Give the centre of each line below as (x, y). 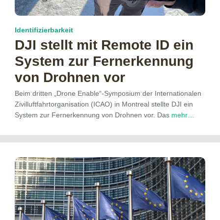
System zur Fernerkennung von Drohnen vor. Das (93, 115)
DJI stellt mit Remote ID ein (104, 45)
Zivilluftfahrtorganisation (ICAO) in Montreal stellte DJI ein (104, 104)
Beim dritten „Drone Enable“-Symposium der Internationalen (108, 93)
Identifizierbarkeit (44, 30)
